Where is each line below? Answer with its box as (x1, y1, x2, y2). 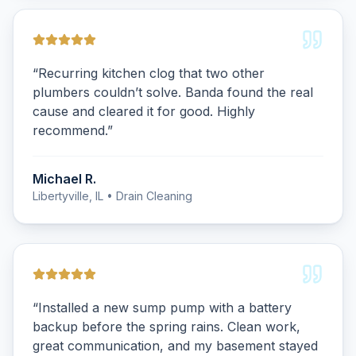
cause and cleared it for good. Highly (33, 103, 255, 119)
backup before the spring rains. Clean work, (33, 319, 300, 335)
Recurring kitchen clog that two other (38, 65, 265, 81)
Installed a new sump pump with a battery (38, 300, 292, 315)
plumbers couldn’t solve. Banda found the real (33, 84, 313, 100)
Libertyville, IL (33, 189, 103, 203)
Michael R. (33, 171, 96, 187)
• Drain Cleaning (103, 189, 192, 203)
